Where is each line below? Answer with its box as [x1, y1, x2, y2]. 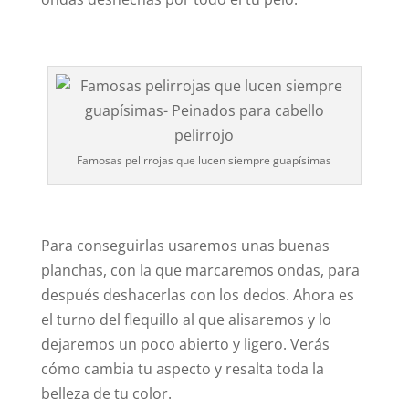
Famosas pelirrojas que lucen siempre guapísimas [77, 152, 332, 169]
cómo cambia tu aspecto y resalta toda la [40, 359, 324, 380]
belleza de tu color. [40, 383, 172, 404]
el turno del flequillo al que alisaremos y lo [40, 309, 331, 330]
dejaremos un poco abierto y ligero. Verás [40, 334, 330, 355]
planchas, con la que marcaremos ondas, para [40, 260, 360, 281]
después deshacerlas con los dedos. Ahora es [40, 285, 354, 306]
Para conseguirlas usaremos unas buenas [40, 236, 330, 257]
